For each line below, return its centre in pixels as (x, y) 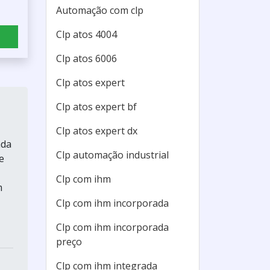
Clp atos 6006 (86, 58)
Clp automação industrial (112, 155)
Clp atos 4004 (86, 34)
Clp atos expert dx (97, 131)
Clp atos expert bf (96, 107)
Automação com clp (100, 10)
